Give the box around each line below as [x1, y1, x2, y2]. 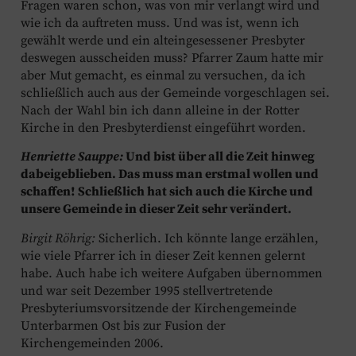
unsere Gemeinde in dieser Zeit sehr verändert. [21, 201, 292, 218]
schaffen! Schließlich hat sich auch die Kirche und [21, 184, 313, 200]
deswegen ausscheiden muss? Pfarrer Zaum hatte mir [21, 49, 323, 66]
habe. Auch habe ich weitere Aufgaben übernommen [21, 265, 323, 281]
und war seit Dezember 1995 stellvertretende [21, 282, 273, 299]
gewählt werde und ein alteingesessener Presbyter [21, 32, 305, 48]
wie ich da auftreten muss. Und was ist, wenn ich [21, 14, 300, 31]
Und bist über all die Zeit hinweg [123, 149, 315, 165]
